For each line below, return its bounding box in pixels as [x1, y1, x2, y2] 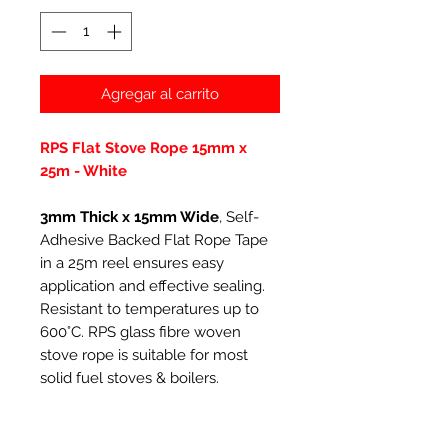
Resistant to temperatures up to [40, 299, 259, 318]
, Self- [219, 207, 259, 226]
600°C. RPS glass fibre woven [40, 322, 241, 341]
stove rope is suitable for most [40, 345, 248, 364]
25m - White [40, 161, 127, 180]
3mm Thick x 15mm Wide [40, 207, 219, 226]
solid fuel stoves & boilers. [40, 368, 219, 387]
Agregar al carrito [101, 84, 219, 103]
